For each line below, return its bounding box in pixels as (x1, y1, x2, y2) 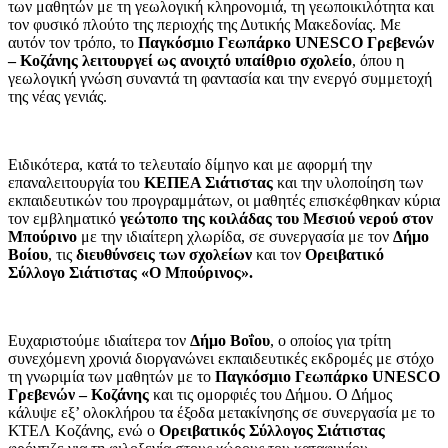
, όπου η (352, 51, 404, 69)
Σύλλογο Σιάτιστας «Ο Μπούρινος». (8, 263, 253, 281)
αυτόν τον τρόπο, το (8, 33, 138, 51)
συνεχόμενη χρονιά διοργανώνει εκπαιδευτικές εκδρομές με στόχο (8, 349, 434, 367)
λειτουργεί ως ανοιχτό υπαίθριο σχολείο (82, 51, 352, 69)
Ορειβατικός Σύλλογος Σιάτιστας (159, 421, 385, 439)
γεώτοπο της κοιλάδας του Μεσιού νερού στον (120, 209, 433, 227)
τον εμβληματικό (8, 209, 120, 227)
